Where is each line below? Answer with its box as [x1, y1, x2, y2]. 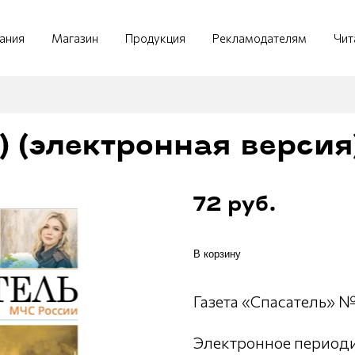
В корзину [193, 247, 241, 260]
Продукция [125, 30, 185, 45]
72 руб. [193, 194, 277, 216]
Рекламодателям [212, 30, 307, 45]
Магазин [52, 30, 98, 45]
